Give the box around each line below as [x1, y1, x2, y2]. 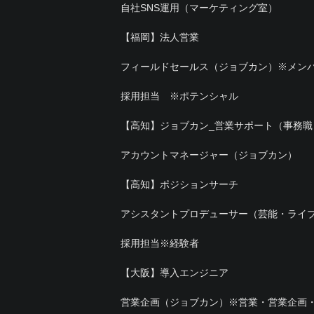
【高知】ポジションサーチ [121, 178, 238, 190]
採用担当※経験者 [121, 237, 199, 249]
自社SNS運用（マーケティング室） [121, 1, 278, 13]
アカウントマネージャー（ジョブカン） [121, 149, 297, 161]
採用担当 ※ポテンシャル [121, 90, 238, 102]
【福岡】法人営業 [121, 31, 199, 43]
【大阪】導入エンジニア [121, 266, 228, 278]
